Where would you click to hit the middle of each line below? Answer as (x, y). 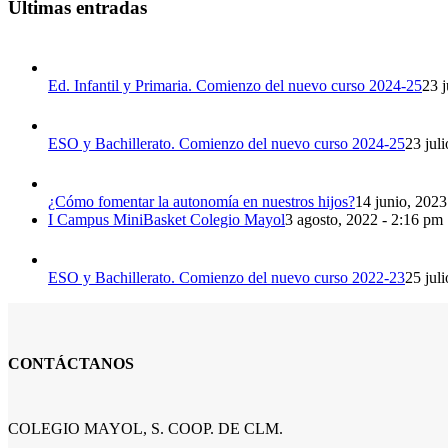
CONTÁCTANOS (71, 363)
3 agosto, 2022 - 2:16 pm (364, 220)
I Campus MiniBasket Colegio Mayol (166, 220)
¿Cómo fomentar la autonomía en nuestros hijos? (201, 202)
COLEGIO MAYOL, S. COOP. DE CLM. (145, 428)
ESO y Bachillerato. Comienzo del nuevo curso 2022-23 (226, 278)
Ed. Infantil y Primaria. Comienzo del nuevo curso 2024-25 (235, 86)
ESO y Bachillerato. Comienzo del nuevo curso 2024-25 (226, 144)
